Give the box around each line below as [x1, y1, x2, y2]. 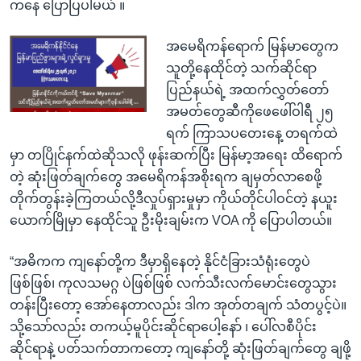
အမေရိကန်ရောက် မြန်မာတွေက [165, 39, 338, 53]
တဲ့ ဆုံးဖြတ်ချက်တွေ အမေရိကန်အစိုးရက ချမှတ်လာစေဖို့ [10, 169, 322, 184]
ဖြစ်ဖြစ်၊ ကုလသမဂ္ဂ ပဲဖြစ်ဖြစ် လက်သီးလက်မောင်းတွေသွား [10, 276, 337, 290]
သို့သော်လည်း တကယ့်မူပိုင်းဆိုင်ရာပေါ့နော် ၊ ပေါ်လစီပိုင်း [10, 319, 317, 334]
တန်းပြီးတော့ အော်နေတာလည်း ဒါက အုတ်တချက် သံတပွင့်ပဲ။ [10, 297, 346, 312]
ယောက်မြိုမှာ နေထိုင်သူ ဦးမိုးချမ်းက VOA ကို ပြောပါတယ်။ [10, 213, 332, 227]
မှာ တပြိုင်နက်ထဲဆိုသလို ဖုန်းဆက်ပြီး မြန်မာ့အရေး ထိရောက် [10, 147, 342, 162]
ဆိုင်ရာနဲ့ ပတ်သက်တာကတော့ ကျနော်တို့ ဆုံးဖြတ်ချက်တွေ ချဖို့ [10, 341, 351, 355]
